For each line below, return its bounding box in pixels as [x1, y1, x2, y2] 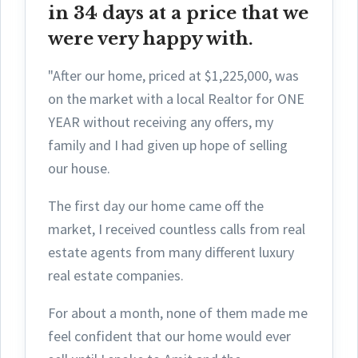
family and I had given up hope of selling [48, 135, 288, 154]
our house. [48, 158, 113, 177]
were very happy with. [48, 27, 253, 50]
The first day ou [48, 196, 143, 215]
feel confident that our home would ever [48, 326, 291, 345]
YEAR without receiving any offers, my [48, 112, 273, 131]
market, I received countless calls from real [48, 219, 305, 238]
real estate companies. [48, 265, 187, 284]
